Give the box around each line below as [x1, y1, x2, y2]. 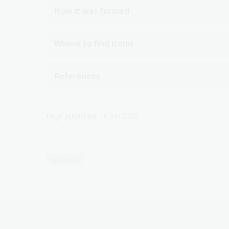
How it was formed [54, 5, 129, 16]
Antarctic [50, 154, 79, 165]
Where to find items [54, 37, 134, 49]
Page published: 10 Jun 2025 [46, 110, 139, 121]
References [54, 70, 100, 82]
